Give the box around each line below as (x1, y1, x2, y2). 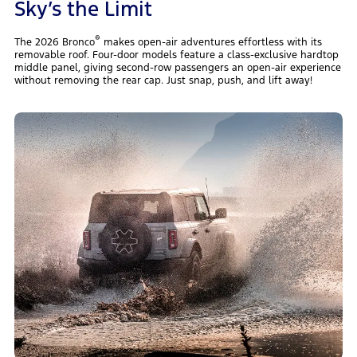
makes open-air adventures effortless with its (100, 36, 322, 49)
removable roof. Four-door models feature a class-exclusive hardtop (14, 49, 339, 62)
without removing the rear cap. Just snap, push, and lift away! (14, 74, 312, 88)
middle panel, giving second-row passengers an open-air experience (14, 61, 341, 75)
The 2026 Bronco (14, 36, 95, 49)
